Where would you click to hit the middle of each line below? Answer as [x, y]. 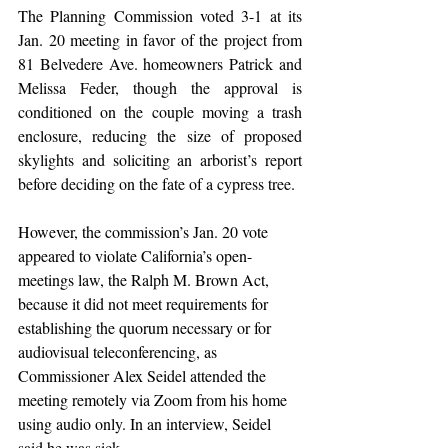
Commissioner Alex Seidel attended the [144, 375]
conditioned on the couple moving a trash [160, 111]
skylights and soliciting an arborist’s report [160, 159]
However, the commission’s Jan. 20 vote [145, 231]
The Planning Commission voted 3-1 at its [160, 15]
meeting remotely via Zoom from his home [154, 399]
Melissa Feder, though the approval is [160, 87]
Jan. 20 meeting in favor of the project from [160, 39]
